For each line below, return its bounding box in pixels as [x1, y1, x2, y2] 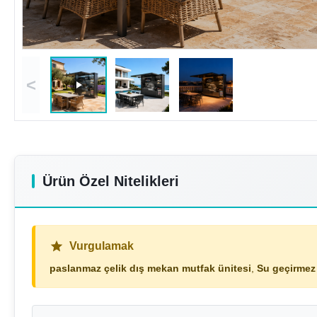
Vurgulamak [69, 240, 134, 253]
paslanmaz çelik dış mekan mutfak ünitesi [50, 263, 251, 275]
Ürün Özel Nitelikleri [42, 173, 179, 190]
